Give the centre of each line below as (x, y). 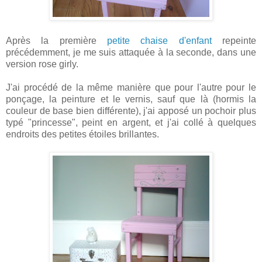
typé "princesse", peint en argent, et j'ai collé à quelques (131, 122)
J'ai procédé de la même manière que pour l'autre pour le (131, 87)
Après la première (56, 40)
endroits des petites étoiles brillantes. (84, 134)
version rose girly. (43, 64)
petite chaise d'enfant (159, 40)
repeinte (234, 40)
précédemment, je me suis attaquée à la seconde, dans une (131, 52)
